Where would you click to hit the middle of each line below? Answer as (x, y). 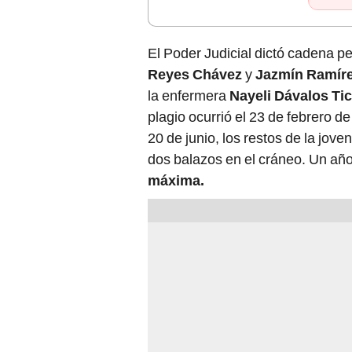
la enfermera (189, 96)
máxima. (176, 181)
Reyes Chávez (196, 75)
